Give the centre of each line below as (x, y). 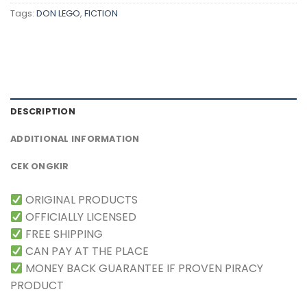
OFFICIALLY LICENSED (80, 217)
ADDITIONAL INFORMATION (75, 138)
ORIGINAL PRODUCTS (81, 199)
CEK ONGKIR (40, 166)
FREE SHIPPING (63, 234)
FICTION (101, 14)
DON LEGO (58, 14)
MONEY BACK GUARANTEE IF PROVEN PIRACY (143, 268)
